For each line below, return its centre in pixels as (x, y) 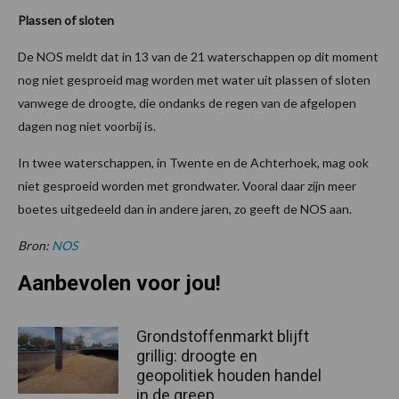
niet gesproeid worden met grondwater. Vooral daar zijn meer (187, 185)
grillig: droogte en (197, 355)
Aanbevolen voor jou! (119, 283)
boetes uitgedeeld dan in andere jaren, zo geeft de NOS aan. (185, 208)
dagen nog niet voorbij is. (87, 126)
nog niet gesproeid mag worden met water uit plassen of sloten (194, 79)
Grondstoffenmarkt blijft (223, 336)
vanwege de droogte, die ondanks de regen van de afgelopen (187, 102)
